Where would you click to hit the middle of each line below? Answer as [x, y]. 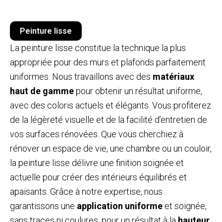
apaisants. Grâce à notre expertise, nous [86, 191]
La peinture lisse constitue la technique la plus [98, 48]
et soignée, [185, 206]
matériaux [173, 76]
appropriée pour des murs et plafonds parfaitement [108, 62]
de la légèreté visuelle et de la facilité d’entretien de [109, 119]
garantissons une [43, 206]
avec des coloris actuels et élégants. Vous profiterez [111, 105]
